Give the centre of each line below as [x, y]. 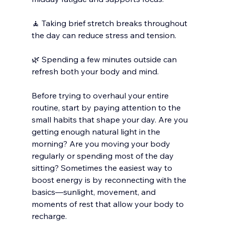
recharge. [49, 216]
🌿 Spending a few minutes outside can [105, 59]
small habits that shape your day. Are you [110, 119]
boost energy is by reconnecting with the [110, 180]
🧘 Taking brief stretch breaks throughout [110, 23]
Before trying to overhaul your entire [101, 95]
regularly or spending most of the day [103, 155]
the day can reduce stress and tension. [104, 35]
